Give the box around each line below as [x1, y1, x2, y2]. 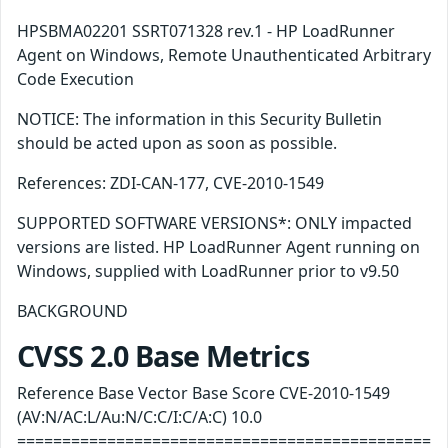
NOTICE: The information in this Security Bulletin [17, 108, 382, 131]
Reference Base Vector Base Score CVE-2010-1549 [17, 382, 390, 405]
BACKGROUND [17, 300, 128, 323]
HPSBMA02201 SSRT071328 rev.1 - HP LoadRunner [17, 20, 395, 43]
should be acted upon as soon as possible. [17, 132, 337, 155]
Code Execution [17, 68, 134, 91]
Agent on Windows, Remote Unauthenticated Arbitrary [17, 44, 431, 67]
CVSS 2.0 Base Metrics [17, 336, 309, 376]
